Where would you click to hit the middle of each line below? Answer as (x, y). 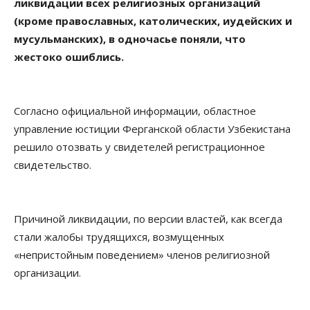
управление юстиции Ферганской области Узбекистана (152, 129)
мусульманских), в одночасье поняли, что (130, 39)
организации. (47, 273)
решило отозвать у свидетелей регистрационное (139, 147)
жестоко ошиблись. (69, 57)
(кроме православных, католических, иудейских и (153, 21)
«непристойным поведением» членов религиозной (142, 255)
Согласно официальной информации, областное (135, 111)
